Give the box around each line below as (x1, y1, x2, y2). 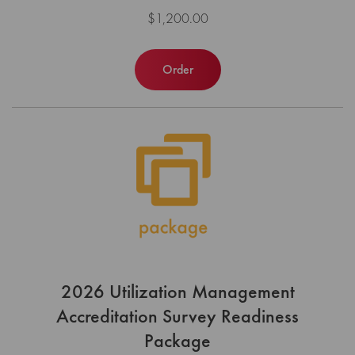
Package (144, 328, 211, 353)
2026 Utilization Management (60, 279, 295, 304)
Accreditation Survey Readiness (56, 303, 299, 329)
